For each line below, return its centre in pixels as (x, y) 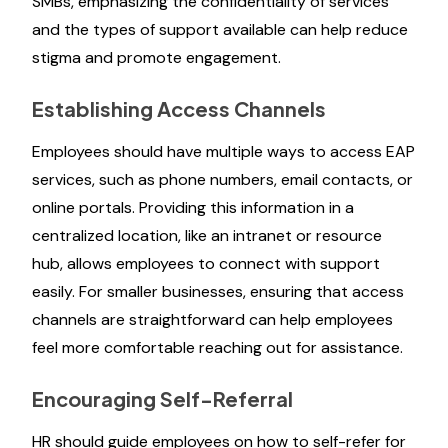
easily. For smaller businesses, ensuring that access (218, 291)
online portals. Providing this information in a (193, 207)
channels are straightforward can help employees (212, 319)
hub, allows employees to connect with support (206, 263)
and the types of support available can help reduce (220, 29)
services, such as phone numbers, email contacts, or (222, 179)
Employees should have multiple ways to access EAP (223, 151)
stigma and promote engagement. (156, 57)
